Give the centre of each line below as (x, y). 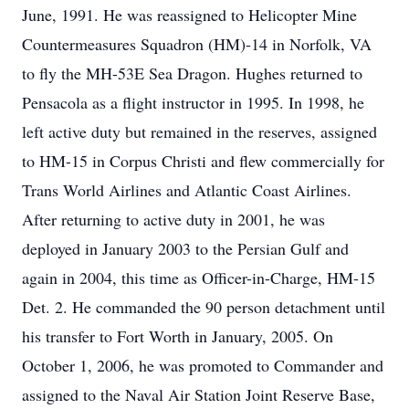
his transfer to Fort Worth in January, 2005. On (178, 336)
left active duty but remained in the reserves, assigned (199, 131)
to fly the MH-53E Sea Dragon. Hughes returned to (192, 73)
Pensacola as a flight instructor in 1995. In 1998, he (193, 102)
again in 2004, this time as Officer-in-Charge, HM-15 (199, 278)
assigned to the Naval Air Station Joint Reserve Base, (199, 394)
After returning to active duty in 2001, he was (173, 219)
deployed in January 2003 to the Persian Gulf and (185, 248)
